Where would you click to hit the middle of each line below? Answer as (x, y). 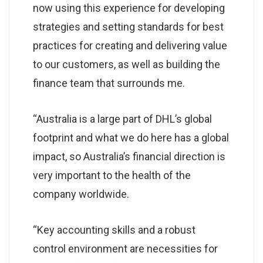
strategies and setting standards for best (128, 26)
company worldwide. (81, 194)
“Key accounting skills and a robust (114, 230)
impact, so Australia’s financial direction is (129, 156)
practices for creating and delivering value (130, 45)
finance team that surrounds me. (109, 83)
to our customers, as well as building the (127, 64)
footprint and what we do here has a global (131, 137)
